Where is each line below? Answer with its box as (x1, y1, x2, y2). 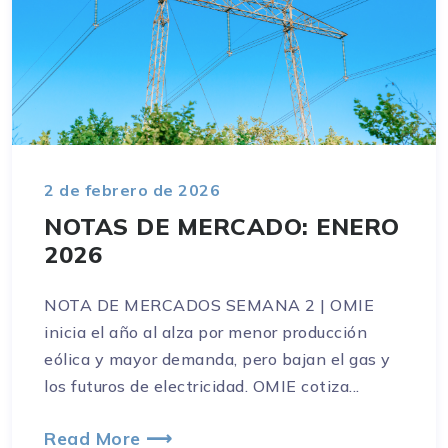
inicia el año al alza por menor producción (44, 322, 367, 343)
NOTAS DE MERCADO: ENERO (44, 211, 400, 242)
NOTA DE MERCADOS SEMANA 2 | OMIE (44, 295, 374, 316)
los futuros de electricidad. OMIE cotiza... (44, 376, 360, 397)
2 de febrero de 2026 (44, 180, 220, 201)
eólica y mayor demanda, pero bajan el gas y (44, 349, 391, 370)
